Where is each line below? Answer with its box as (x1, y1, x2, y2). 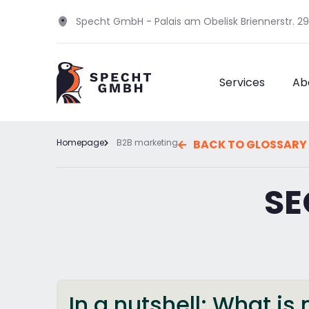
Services (219, 74, 265, 90)
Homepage (57, 137, 104, 148)
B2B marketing (116, 137, 178, 148)
